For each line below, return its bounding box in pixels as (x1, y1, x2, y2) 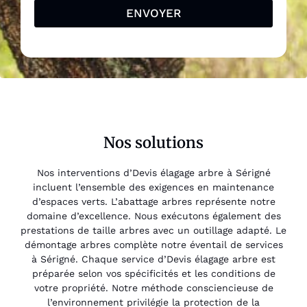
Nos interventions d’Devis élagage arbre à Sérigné (36, 167, 271, 178)
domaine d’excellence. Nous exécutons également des (26, 210, 281, 221)
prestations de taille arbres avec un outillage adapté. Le (21, 224, 286, 236)
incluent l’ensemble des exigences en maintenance (33, 181, 274, 193)
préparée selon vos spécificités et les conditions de (32, 267, 275, 279)
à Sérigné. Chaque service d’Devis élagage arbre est (32, 253, 275, 265)
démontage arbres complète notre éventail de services (24, 238, 283, 250)
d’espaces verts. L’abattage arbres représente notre (32, 195, 275, 207)
